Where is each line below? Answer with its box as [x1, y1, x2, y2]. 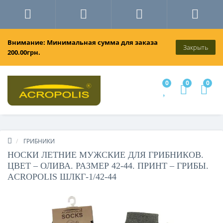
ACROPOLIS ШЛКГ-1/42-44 [7, 172, 116, 182]
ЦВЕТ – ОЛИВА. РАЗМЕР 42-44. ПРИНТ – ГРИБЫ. [7, 161, 209, 171]
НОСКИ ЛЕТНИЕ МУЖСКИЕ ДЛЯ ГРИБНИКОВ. [7, 150, 204, 160]
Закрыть [183, 43, 208, 52]
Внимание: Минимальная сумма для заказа [7, 38, 158, 47]
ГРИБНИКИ [23, 137, 55, 146]
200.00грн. [7, 48, 40, 57]
